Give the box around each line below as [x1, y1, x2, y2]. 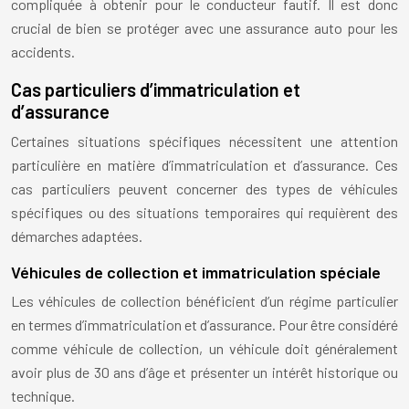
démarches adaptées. [11, 227, 142, 246]
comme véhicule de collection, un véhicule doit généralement [11, 340, 398, 358]
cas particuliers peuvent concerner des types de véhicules [11, 180, 398, 198]
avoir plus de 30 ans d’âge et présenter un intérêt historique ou [11, 363, 398, 382]
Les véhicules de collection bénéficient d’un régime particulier [11, 292, 398, 310]
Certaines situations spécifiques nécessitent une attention [11, 132, 398, 151]
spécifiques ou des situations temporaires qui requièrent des [11, 204, 398, 222]
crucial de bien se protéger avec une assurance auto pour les [11, 19, 398, 37]
